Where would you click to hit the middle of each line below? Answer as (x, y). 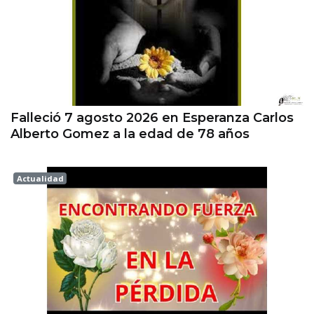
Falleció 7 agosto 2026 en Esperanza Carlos (152, 118)
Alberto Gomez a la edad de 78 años (130, 134)
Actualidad (40, 179)
